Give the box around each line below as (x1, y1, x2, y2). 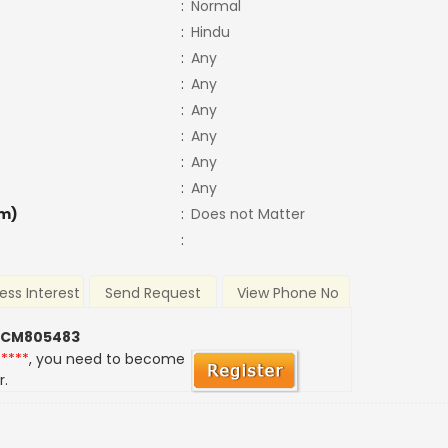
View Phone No (236, 283, 339, 304)
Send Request (105, 283, 202, 304)
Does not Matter (190, 204, 305, 224)
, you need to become (29, 349, 186, 370)
